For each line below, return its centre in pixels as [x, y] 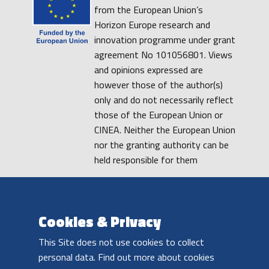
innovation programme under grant [165, 40]
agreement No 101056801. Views [163, 55]
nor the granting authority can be [162, 145]
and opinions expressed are [149, 70]
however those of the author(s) [159, 85]
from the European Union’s [149, 10]
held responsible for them [146, 160]
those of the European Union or [159, 115]
